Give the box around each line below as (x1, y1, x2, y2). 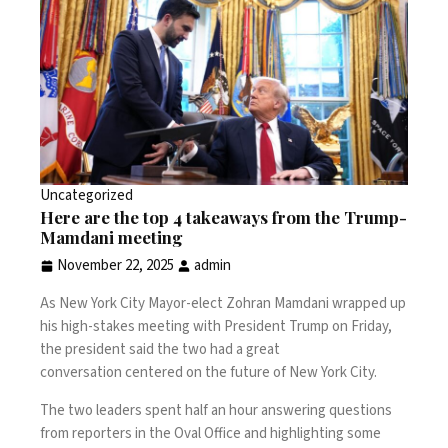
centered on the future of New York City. (122, 362, 380, 384)
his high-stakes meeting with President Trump (40, 316, 329, 338)
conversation (40, 362, 122, 384)
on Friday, (329, 316, 392, 338)
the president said (40, 339, 157, 361)
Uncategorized (40, 185, 133, 207)
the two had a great (157, 339, 280, 361)
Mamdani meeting (40, 226, 183, 249)
